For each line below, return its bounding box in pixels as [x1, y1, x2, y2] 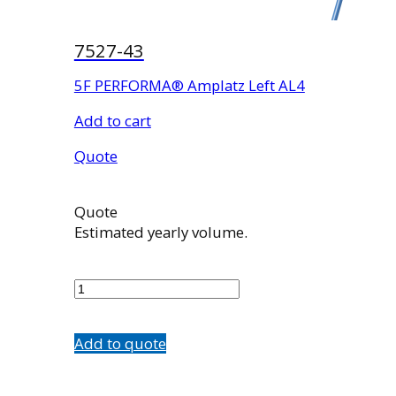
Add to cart [73, 110, 151, 132]
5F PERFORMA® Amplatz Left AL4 [73, 75, 305, 96]
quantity [72, 296, 132, 317]
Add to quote [73, 333, 166, 354]
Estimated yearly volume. [73, 221, 247, 242]
